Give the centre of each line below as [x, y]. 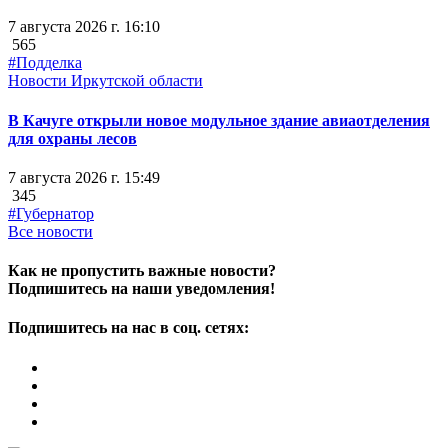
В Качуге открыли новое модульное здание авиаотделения [219, 120]
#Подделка [45, 63]
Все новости [50, 231]
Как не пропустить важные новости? [142, 271]
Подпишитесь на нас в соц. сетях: [128, 328]
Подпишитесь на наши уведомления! [141, 289]
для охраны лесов [72, 138]
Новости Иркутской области [105, 81]
